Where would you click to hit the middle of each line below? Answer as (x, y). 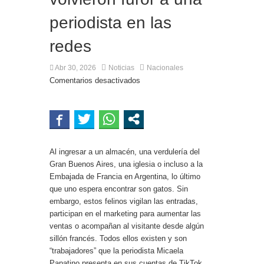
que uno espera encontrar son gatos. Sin (119, 189)
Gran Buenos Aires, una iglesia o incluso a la (126, 164)
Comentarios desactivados (95, 80)
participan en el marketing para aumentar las (125, 213)
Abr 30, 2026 (75, 67)
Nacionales (165, 67)
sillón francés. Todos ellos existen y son (118, 238)
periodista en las (110, 22)
